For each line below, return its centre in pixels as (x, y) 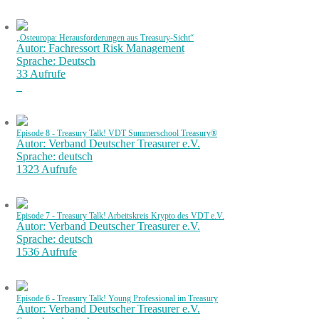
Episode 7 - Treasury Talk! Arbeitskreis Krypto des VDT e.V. (120, 216)
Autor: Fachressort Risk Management (100, 48)
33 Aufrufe (41, 74)
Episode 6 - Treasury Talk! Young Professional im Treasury (117, 298)
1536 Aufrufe (47, 252)
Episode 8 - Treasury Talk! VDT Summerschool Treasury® (117, 133)
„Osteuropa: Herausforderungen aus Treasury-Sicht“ (105, 38)
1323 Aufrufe (47, 169)
